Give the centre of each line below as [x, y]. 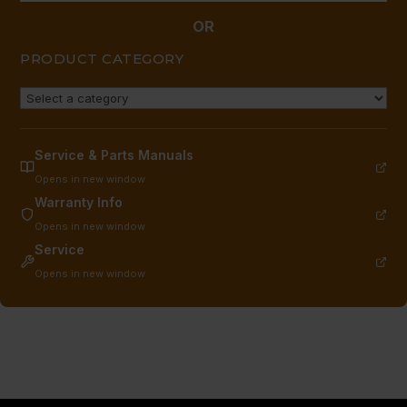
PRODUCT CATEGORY [102, 59]
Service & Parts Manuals [114, 155]
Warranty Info [79, 203]
